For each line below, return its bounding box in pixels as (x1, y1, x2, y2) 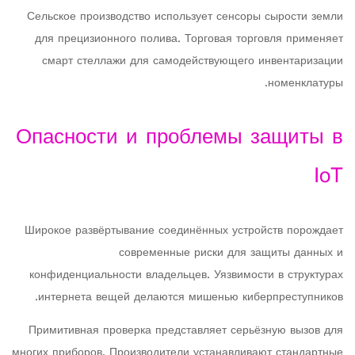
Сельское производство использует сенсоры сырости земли (27, 6, 343, 28)
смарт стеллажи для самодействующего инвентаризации (42, 51, 343, 72)
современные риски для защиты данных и (119, 242, 343, 264)
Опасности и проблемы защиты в (16, 119, 343, 158)
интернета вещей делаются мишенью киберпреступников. (38, 287, 343, 308)
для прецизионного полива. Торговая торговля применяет (35, 29, 343, 50)
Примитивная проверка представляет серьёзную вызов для (29, 320, 343, 342)
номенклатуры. (268, 73, 343, 94)
